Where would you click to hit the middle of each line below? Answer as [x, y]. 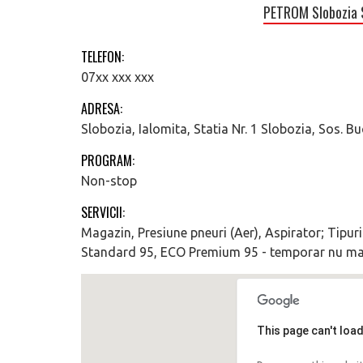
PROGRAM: [108, 160]
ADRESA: [102, 109]
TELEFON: [102, 57]
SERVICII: [103, 212]
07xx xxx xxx [117, 77]
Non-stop [109, 181]
